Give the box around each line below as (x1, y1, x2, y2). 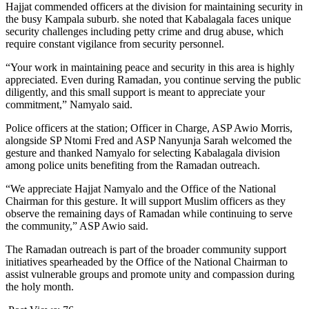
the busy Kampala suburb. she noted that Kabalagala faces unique (6, 12, 291, 25)
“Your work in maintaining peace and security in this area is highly (6, 61, 295, 73)
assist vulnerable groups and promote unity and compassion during (6, 268, 295, 280)
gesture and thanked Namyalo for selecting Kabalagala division (6, 146, 280, 159)
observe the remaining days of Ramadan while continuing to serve (6, 207, 292, 219)
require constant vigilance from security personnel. (6, 37, 224, 50)
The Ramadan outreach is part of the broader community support (6, 243, 286, 255)
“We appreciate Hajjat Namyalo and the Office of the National (6, 182, 276, 195)
